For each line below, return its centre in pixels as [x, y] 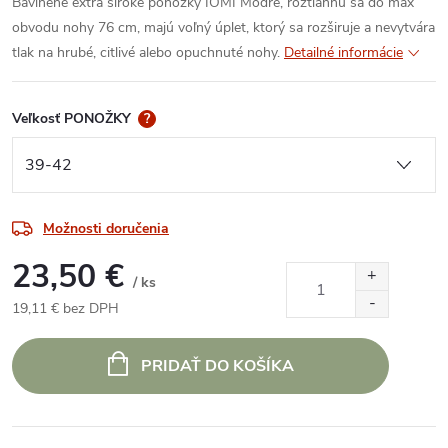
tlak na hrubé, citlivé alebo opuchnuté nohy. [146, 52]
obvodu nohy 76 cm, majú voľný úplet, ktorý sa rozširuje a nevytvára [223, 27]
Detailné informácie [343, 52]
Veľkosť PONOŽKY [73, 118]
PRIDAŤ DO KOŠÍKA [217, 365]
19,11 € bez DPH [65, 308]
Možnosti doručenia [106, 228]
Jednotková [46, 329]
